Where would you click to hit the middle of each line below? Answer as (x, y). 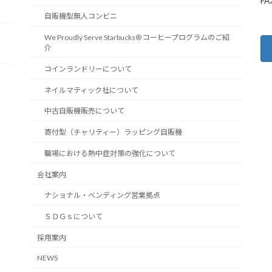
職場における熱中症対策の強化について (110, 153)
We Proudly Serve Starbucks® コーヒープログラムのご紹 (137, 37)
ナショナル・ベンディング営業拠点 (102, 195)
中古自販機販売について (84, 111)
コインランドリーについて (88, 69)
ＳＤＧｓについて (73, 217)
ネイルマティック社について (91, 90)
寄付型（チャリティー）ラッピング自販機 (113, 132)
